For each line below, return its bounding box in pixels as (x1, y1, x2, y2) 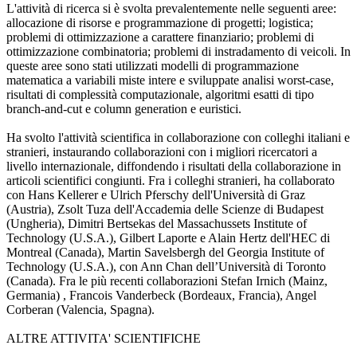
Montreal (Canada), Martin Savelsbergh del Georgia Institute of (6, 245, 324, 259)
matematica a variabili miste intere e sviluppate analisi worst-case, (6, 73, 334, 87)
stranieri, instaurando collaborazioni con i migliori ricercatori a (6, 144, 317, 159)
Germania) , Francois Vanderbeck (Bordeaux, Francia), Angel (6, 288, 316, 302)
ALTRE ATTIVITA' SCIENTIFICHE (6, 331, 201, 345)
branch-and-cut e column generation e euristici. (6, 101, 241, 116)
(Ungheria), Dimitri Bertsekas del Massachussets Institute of (6, 216, 307, 230)
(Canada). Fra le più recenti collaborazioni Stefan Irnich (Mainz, (6, 273, 328, 288)
